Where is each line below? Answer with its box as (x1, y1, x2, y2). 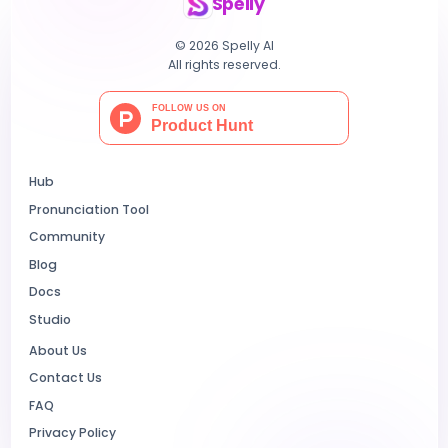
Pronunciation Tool (29, 200, 149, 218)
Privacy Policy (29, 424, 116, 441)
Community (29, 228, 105, 245)
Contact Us (29, 369, 102, 386)
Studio (29, 310, 71, 328)
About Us (29, 341, 87, 359)
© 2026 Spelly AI (174, 36, 274, 54)
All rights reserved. (167, 55, 281, 73)
